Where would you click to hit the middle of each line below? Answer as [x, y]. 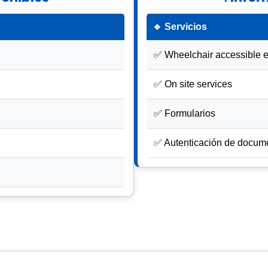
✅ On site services [193, 84]
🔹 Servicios [180, 26]
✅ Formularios [185, 113]
